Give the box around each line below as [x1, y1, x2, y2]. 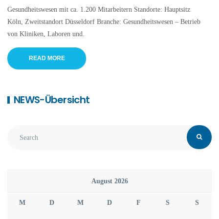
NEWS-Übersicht [14, 93, 90, 107]
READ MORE [28, 55, 65, 62]
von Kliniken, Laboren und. [7, 30, 85, 38]
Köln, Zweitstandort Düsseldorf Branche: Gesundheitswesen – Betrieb [7, 18, 200, 26]
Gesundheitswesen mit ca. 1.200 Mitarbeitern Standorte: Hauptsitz [7, 6, 190, 14]
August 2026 [91, 177, 128, 185]
